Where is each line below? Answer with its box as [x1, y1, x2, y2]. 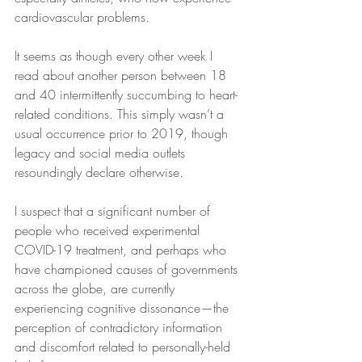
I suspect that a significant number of [15, 202, 214, 220]
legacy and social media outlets [15, 144, 189, 162]
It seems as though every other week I [15, 47, 217, 65]
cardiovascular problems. [15, 8, 149, 26]
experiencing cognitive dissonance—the [15, 299, 233, 317]
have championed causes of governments [15, 260, 242, 278]
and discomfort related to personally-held [15, 338, 234, 356]
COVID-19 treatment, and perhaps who [15, 241, 230, 259]
